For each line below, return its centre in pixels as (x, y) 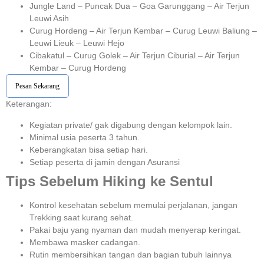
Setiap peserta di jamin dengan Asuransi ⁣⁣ (106, 162)
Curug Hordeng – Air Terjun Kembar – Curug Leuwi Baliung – (143, 31)
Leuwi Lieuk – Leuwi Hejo (77, 43)
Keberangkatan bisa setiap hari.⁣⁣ (89, 149)
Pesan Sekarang (37, 86)
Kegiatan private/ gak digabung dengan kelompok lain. (131, 125)
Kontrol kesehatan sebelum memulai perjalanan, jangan (133, 205)
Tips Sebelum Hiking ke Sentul (110, 181)
